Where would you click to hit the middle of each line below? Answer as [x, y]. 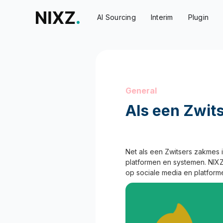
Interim [162, 17]
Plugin [198, 17]
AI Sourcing [116, 17]
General [141, 91]
